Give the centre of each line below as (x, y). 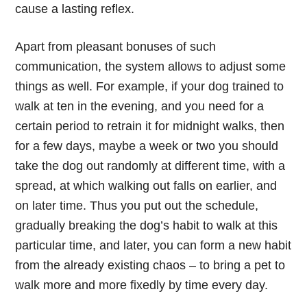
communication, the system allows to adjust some (151, 66)
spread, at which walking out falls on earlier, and (146, 185)
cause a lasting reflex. (75, 9)
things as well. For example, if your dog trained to (150, 86)
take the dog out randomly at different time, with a (150, 165)
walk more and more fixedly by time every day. (142, 285)
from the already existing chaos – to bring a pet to (150, 265)
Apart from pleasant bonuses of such (116, 46)
